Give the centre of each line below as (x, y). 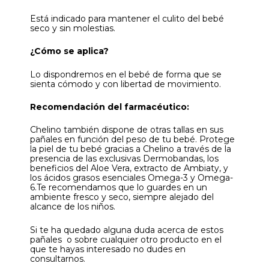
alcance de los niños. (73, 207)
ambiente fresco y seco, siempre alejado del (122, 197)
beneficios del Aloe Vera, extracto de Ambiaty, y (129, 168)
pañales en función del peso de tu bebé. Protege (132, 140)
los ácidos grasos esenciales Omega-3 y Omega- (131, 178)
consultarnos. (58, 258)
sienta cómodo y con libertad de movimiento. (125, 84)
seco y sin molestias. (73, 28)
